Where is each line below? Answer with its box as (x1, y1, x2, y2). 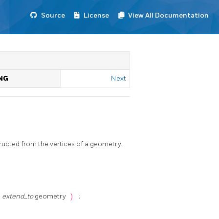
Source (41, 11, 65, 20)
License (84, 11, 109, 20)
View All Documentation (128, 11, 209, 20)
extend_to (2, 192, 35, 201)
